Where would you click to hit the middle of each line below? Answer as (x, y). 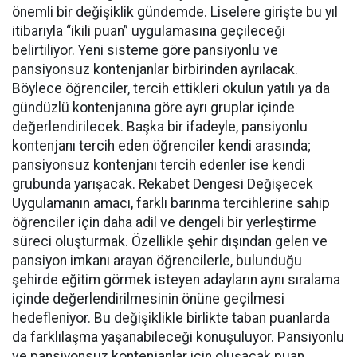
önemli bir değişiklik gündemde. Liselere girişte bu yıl (175, 12)
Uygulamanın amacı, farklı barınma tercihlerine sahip (171, 203)
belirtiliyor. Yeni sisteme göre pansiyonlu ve (145, 50)
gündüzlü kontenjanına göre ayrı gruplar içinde (153, 108)
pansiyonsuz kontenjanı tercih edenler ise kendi (159, 165)
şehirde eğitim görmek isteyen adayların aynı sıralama (176, 280)
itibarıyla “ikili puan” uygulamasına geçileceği (149, 31)
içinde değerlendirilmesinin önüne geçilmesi (148, 299)
